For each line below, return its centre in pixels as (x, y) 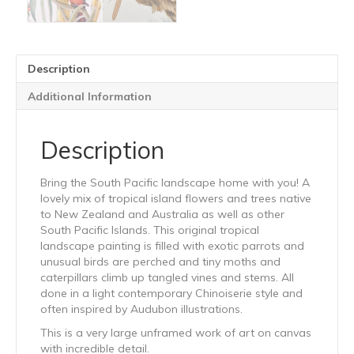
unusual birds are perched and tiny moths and (160, 262)
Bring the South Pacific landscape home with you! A (175, 183)
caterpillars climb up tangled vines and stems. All (167, 278)
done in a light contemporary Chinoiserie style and (171, 294)
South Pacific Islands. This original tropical (150, 230)
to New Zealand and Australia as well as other (162, 215)
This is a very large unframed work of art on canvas (176, 333)
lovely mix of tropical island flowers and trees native (176, 199)
